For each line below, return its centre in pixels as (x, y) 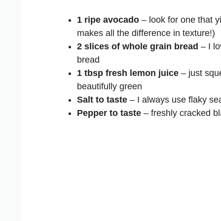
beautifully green (110, 86)
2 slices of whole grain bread (138, 46)
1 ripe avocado (108, 19)
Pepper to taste (109, 113)
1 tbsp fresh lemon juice (128, 73)
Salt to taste (102, 99)
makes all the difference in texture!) (146, 33)
